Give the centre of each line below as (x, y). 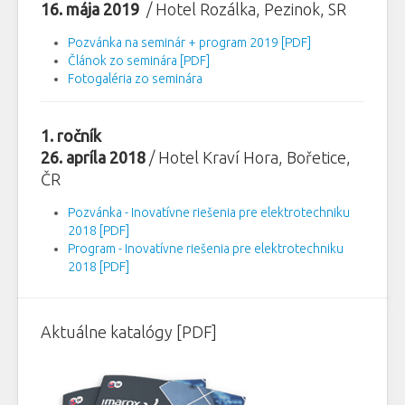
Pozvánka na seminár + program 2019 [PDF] (189, 43)
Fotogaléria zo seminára (135, 79)
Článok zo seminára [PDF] (139, 61)
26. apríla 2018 (95, 158)
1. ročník (73, 136)
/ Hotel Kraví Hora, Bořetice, (250, 158)
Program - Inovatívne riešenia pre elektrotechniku (206, 249)
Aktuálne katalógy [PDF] (129, 332)
